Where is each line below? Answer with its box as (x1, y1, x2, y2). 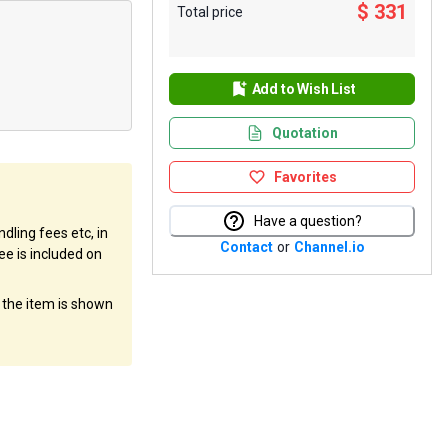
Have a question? (254, 213, 362, 229)
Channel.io (293, 239, 365, 255)
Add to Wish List (251, 81, 356, 97)
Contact (219, 239, 273, 255)
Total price (177, 3, 243, 20)
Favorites (273, 169, 337, 185)
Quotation (272, 125, 338, 141)
